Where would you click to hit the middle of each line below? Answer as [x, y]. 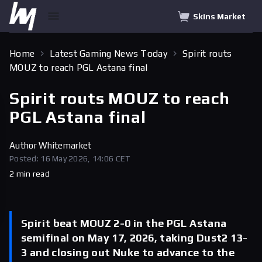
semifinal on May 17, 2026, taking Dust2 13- [135, 238]
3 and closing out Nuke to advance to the [128, 252]
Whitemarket [65, 145]
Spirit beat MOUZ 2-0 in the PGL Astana [124, 223]
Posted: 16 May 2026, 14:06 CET [70, 158]
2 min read [30, 174]
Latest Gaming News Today [108, 54]
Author [24, 145]
